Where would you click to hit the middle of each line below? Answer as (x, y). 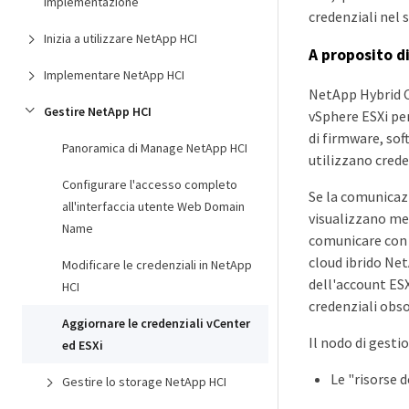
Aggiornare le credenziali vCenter (156, 323)
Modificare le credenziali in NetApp (157, 265)
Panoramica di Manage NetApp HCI (155, 148)
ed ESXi (83, 345)
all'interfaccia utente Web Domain (153, 206)
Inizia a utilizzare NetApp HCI (121, 38)
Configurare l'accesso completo (150, 184)
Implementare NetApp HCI (114, 75)
